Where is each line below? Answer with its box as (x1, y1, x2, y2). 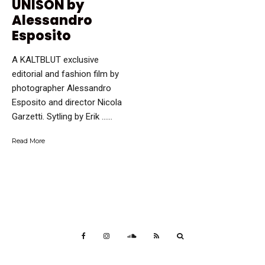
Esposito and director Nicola (12, 97, 122, 108)
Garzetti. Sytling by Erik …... (12, 111, 112, 122)
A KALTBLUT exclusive (12, 54, 99, 66)
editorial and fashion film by (12, 69, 119, 80)
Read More (12, 137, 45, 146)
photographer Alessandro (12, 83, 111, 94)
